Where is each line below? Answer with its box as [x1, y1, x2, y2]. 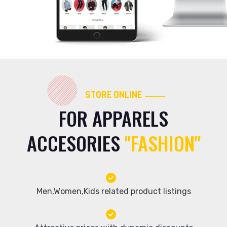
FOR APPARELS [59, 104, 168, 132]
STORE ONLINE [85, 88, 142, 101]
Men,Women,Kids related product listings [36, 186, 191, 196]
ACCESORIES [26, 129, 120, 157]
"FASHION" [120, 129, 201, 157]
